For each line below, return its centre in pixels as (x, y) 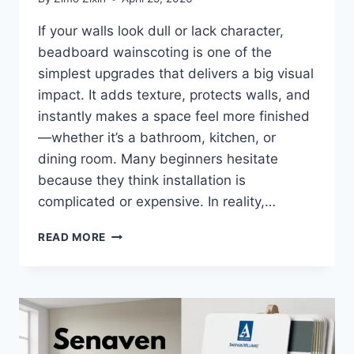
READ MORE (72, 237)
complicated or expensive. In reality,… (157, 202)
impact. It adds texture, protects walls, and (174, 95)
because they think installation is (142, 181)
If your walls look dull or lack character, (161, 31)
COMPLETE (137, 316)
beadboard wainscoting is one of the (155, 53)
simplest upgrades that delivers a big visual (176, 74)
